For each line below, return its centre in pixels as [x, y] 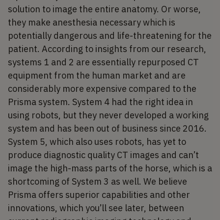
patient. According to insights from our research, [107, 49]
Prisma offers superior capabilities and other [99, 194]
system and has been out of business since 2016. [107, 128]
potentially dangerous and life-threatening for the [110, 35]
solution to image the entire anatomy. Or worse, [104, 9]
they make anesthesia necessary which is [92, 22]
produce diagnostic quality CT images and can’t [103, 155]
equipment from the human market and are [97, 75]
